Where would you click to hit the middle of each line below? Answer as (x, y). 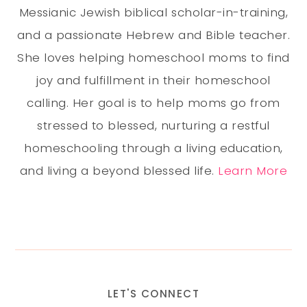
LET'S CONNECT (153, 294)
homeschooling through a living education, (153, 148)
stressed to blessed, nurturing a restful (153, 126)
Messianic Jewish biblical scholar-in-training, (153, 13)
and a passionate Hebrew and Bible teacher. (153, 35)
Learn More (253, 171)
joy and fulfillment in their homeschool (153, 81)
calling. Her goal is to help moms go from (153, 103)
